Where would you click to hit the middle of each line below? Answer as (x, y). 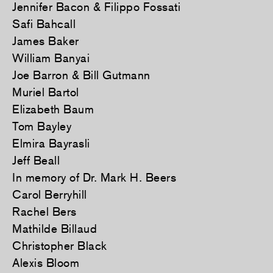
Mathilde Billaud (55, 229)
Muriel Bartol (46, 92)
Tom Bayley (42, 126)
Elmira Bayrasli (51, 144)
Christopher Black (60, 246)
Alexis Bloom (46, 263)
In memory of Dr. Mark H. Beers (94, 178)
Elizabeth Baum (53, 109)
